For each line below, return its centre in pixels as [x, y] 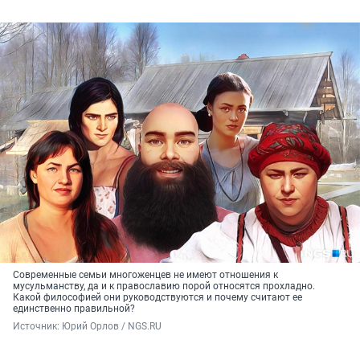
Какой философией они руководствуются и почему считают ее [157, 298]
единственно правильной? [74, 309]
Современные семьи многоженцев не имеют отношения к [145, 275]
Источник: [37, 327]
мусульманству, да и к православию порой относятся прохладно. [164, 286]
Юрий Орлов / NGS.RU [112, 327]
